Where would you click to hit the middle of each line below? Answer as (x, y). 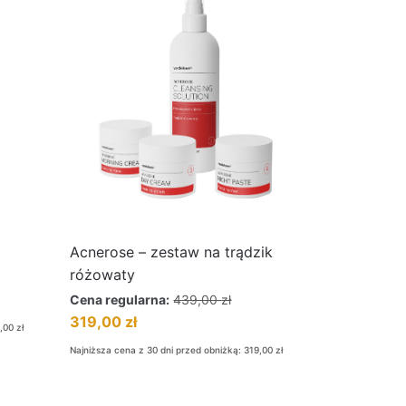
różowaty (103, 275)
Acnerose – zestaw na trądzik (172, 252)
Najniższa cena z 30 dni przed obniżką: (157, 350)
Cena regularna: (120, 300)
